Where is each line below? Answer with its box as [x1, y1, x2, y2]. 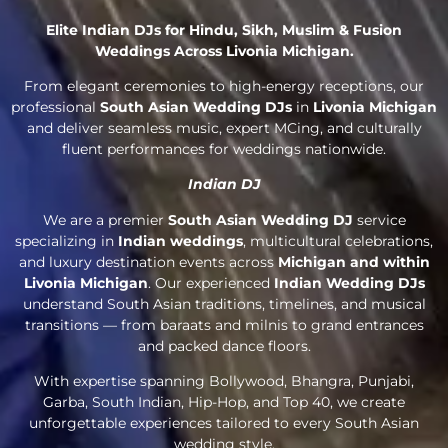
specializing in [15, 231, 118, 250]
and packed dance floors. [137, 336, 311, 355]
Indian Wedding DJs [273, 273, 425, 292]
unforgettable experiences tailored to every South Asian [29, 414, 419, 433]
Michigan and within [277, 252, 430, 271]
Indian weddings [118, 231, 243, 250]
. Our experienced [147, 273, 274, 292]
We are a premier [42, 210, 168, 229]
